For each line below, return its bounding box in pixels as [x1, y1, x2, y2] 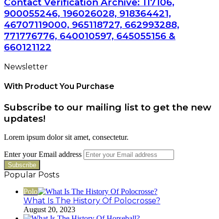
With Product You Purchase [4, 82, 114, 91]
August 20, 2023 [23, 205, 75, 214]
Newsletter [4, 62, 48, 72]
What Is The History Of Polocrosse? [23, 196, 160, 206]
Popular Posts [4, 170, 59, 180]
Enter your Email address [4, 150, 82, 159]
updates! [4, 112, 45, 124]
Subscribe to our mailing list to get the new [4, 101, 211, 113]
